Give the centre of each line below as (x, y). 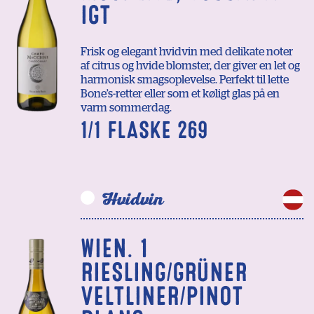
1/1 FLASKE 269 (144, 131)
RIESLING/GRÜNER (164, 273)
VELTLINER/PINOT (162, 296)
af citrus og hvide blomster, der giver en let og (190, 66)
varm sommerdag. (126, 108)
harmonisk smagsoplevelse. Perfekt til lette (185, 80)
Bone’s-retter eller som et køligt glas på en (180, 94)
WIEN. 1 (114, 249)
